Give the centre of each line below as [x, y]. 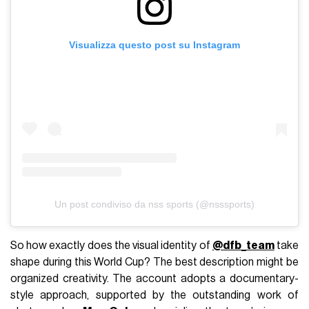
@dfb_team [243, 245]
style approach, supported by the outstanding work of [154, 295]
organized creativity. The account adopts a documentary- [154, 278]
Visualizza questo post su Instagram [154, 45]
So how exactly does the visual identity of [111, 245]
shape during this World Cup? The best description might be [154, 262]
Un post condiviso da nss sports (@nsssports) [154, 204]
